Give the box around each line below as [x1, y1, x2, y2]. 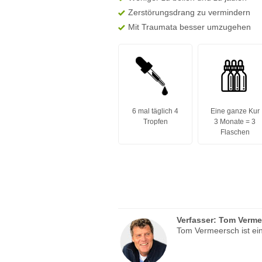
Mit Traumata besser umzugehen [128, 22, 251, 32]
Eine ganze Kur [210, 107, 260, 115]
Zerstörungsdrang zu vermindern [128, 8, 250, 17]
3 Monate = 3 [214, 118, 256, 126]
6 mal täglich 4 [132, 107, 178, 115]
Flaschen [220, 128, 250, 136]
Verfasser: [177, 215, 219, 225]
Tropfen [143, 118, 168, 126]
